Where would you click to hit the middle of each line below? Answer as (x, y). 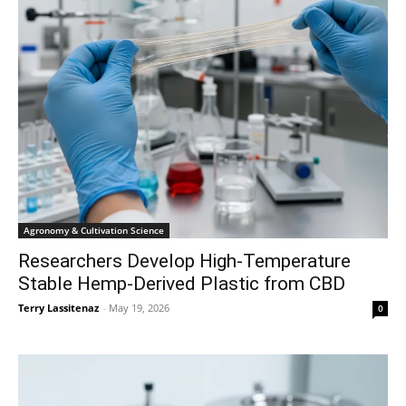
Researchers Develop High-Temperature (184, 261)
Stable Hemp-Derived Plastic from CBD (182, 284)
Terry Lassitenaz (58, 308)
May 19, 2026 (139, 308)
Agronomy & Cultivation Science (94, 230)
